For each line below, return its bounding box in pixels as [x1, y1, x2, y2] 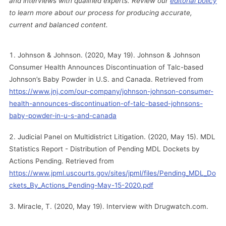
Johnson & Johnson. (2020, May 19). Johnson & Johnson [18, 50, 200, 59]
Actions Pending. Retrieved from [9, 156, 114, 165]
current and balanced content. [9, 20, 108, 29]
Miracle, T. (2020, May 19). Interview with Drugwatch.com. [18, 202, 208, 210]
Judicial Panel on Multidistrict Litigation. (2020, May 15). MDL [18, 132, 215, 141]
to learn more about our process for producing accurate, [9, 8, 192, 17]
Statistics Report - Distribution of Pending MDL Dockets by [9, 144, 200, 153]
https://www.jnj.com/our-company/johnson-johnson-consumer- [9, 87, 213, 95]
